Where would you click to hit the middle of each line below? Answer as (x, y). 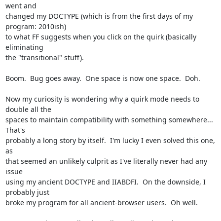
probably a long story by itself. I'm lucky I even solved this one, (110, 140)
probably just (27, 192)
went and (21, 6)
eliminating (24, 47)
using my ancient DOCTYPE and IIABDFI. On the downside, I (105, 182)
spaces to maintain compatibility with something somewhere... (109, 120)
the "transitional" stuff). (44, 57)
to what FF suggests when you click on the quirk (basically (101, 37)
